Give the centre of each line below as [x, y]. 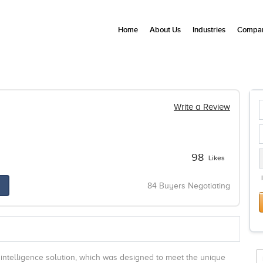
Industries [209, 30]
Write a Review [202, 107]
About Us [165, 30]
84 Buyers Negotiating [188, 186]
